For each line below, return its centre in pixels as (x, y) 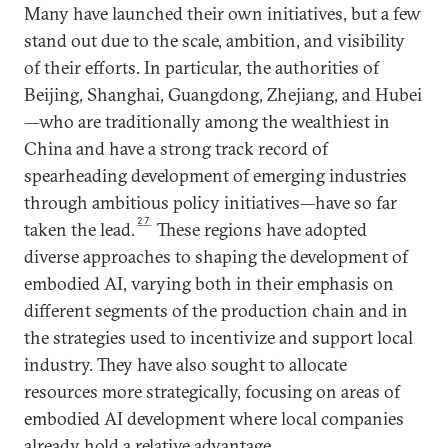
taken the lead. (79, 229)
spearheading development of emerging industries (215, 175)
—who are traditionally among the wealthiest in (207, 121)
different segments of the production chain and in (216, 310)
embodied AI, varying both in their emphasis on (209, 283)
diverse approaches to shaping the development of (216, 256)
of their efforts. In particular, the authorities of (201, 67)
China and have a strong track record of (176, 148)
